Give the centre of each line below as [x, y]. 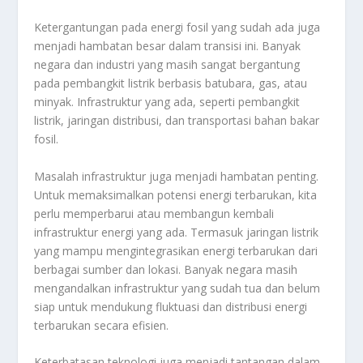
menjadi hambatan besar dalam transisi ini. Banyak [168, 46]
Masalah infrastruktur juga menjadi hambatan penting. [177, 176]
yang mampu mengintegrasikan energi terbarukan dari [176, 250]
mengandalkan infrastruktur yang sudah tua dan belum [177, 288]
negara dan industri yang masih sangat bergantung [167, 65]
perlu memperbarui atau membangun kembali [154, 213]
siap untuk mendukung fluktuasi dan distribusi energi [171, 306]
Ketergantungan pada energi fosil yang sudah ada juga [177, 28]
